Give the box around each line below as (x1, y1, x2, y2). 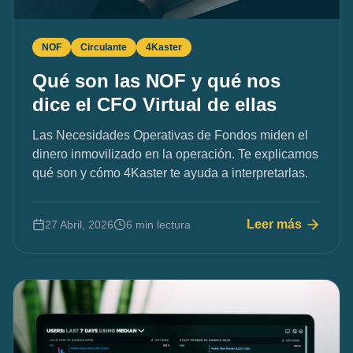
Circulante (80, 41, 127, 53)
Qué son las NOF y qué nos (32, 69, 281, 91)
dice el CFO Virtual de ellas (32, 93, 277, 115)
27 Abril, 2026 (45, 217, 113, 231)
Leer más (247, 217, 302, 231)
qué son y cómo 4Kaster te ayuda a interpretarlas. (32, 165, 308, 180)
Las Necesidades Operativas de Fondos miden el (32, 128, 308, 142)
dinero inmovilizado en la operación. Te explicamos (32, 147, 318, 161)
